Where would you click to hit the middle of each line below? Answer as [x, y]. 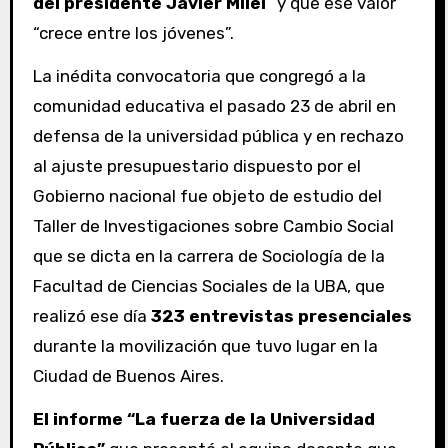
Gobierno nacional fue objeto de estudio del [207, 196]
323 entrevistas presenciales [281, 316]
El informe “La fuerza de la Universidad [203, 419]
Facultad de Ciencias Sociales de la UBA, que [208, 286]
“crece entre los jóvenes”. [133, 33]
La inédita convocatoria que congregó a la [199, 76]
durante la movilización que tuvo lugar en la [205, 346]
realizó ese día [91, 316]
